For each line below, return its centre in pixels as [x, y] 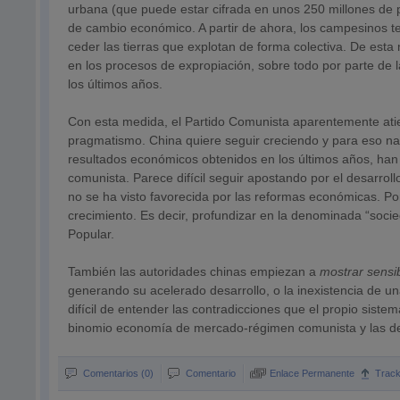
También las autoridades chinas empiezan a [194, 271]
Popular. [92, 234]
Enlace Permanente [312, 373]
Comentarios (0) [119, 373]
